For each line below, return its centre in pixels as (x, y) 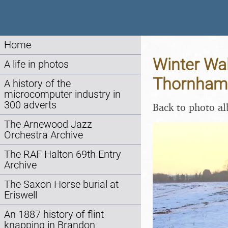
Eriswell (21, 195)
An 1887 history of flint (54, 215)
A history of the (37, 84)
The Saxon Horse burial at (61, 184)
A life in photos (36, 64)
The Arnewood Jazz (48, 124)
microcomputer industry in (62, 94)
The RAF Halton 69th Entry (63, 154)
